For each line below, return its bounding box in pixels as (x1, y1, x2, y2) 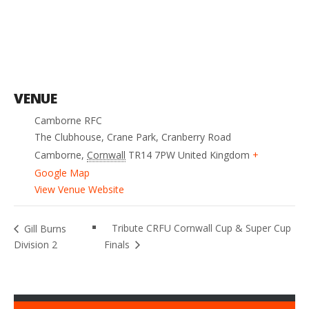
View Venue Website (34, 183, 124, 197)
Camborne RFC (34, 114, 102, 128)
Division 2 (14, 237, 57, 251)
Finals (103, 237, 132, 251)
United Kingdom (178, 148, 250, 162)
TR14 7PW (128, 148, 175, 162)
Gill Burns (21, 221, 66, 235)
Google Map (34, 166, 90, 180)
